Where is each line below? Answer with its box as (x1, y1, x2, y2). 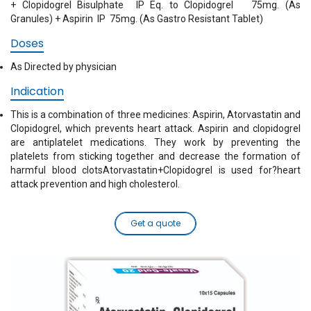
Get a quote (131, 217, 180, 229)
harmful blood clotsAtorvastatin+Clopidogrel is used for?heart (10, 165, 301, 176)
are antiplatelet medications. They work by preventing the (10, 137, 301, 148)
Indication (10, 83, 64, 99)
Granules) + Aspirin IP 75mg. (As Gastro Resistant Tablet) (10, 13, 263, 24)
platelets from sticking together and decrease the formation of (10, 151, 301, 162)
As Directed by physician (10, 61, 117, 72)
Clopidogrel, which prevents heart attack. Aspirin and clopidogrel (10, 123, 301, 134)
